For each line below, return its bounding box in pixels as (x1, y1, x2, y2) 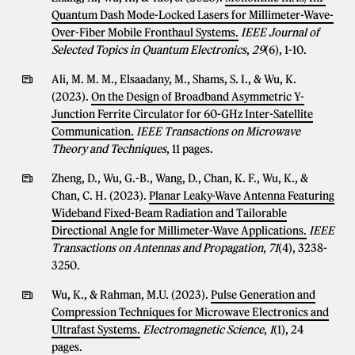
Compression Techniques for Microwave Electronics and (52, 305, 329, 319)
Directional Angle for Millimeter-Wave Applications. (52, 223, 307, 238)
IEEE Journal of (241, 25, 319, 40)
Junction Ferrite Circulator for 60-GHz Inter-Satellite (52, 107, 313, 121)
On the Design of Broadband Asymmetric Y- (91, 90, 304, 104)
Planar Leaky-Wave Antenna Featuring (149, 189, 334, 203)
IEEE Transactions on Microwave (136, 124, 300, 139)
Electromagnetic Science (143, 323, 264, 337)
